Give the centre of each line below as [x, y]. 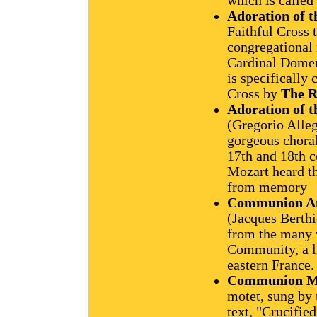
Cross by [254, 94]
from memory [267, 188]
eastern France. [271, 265]
